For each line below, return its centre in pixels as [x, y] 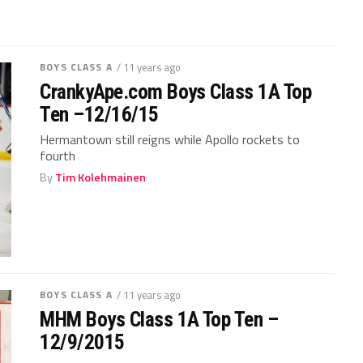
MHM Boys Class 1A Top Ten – [159, 319]
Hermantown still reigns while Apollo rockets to [170, 139]
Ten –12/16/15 [99, 114]
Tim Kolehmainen [101, 177]
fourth [58, 156]
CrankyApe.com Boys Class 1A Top [176, 92]
